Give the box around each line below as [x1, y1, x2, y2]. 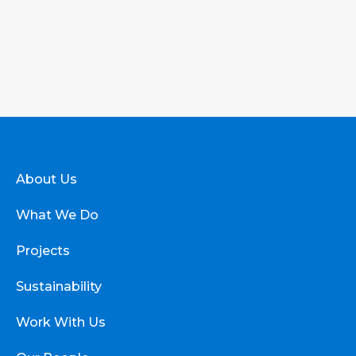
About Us [16, 171, 77, 187]
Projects [16, 242, 70, 258]
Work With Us [16, 314, 106, 330]
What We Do [16, 207, 99, 222]
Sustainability [16, 278, 102, 294]
